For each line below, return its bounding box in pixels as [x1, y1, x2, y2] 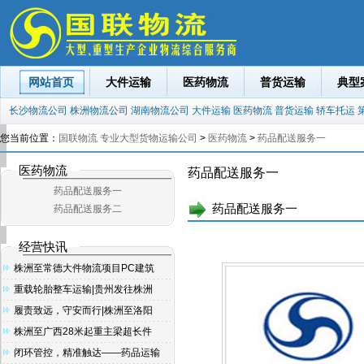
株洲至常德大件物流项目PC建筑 [14, 262, 155, 274]
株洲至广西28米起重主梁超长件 [14, 326, 153, 337]
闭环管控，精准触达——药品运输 [14, 347, 161, 358]
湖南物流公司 [131, 105, 189, 116]
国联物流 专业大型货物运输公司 [58, 132, 197, 144]
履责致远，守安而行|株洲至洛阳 [14, 305, 154, 316]
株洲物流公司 [70, 105, 128, 116]
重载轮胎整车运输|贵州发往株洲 [14, 284, 154, 295]
